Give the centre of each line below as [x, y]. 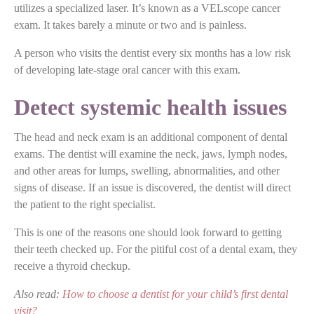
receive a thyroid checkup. [74, 266]
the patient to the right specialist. [85, 204]
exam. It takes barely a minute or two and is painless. [130, 25]
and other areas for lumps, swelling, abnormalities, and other [147, 170]
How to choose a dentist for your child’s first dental [175, 294]
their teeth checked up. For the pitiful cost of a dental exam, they [156, 249]
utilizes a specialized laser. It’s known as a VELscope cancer [147, 8]
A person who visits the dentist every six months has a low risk [152, 53]
